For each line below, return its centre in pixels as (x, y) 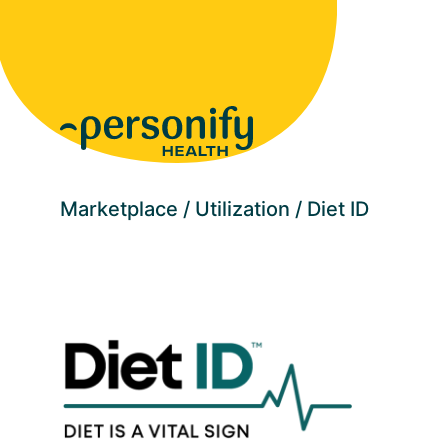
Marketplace (119, 209)
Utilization (242, 209)
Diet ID (338, 209)
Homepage (100, 116)
